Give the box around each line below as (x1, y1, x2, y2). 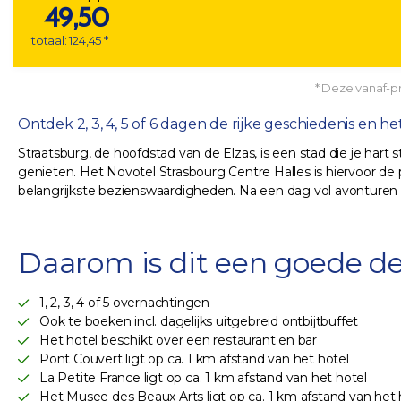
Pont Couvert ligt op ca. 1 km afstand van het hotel (39, 351, 349, 368)
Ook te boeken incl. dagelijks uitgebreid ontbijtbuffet (39, 313, 359, 330)
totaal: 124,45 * (31, 33, 108, 48)
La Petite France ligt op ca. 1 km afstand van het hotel (39, 370, 367, 387)
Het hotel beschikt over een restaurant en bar (39, 332, 317, 349)
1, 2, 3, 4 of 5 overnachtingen (39, 294, 209, 311)
